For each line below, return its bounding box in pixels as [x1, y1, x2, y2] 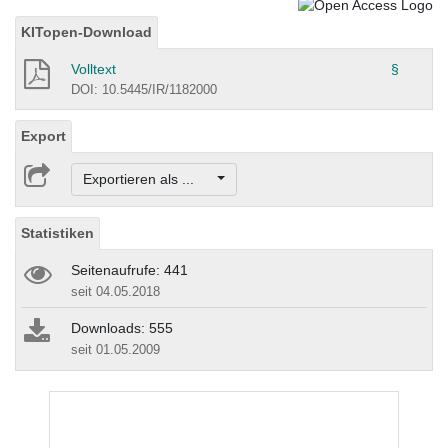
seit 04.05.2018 [71, 284, 160, 300]
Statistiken [21, 225, 94, 242]
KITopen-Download [21, 23, 152, 40]
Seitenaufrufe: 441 [71, 262, 188, 279]
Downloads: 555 [71, 320, 173, 337]
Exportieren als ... [82, 171, 214, 188]
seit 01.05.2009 [71, 342, 160, 358]
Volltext [71, 60, 116, 77]
